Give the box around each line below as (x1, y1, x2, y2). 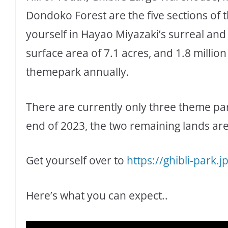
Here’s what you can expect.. (26, 188, 168, 203)
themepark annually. (26, 65, 129, 79)
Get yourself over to (26, 153, 127, 168)
